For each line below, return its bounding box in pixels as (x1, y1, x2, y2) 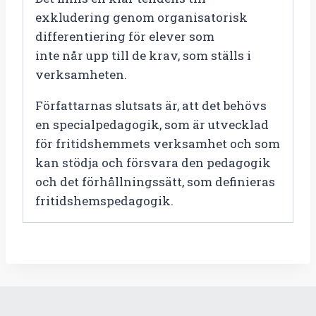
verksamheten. (35, 66, 127, 83)
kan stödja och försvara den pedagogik (35, 154, 271, 171)
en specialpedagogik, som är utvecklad (35, 116, 269, 133)
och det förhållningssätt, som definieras (35, 173, 275, 190)
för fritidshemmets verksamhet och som (35, 135, 280, 152)
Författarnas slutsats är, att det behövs (35, 97, 267, 114)
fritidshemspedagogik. (35, 192, 174, 209)
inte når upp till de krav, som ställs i (35, 47, 251, 63)
